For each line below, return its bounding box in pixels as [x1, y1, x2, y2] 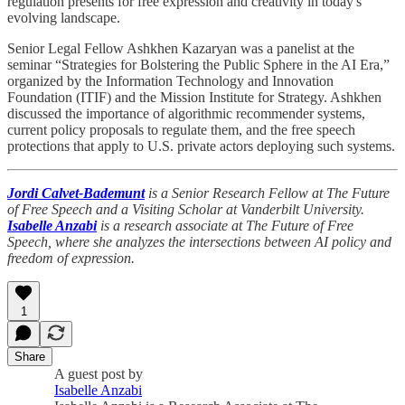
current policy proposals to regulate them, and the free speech [7, 122, 355, 137]
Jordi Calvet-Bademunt [7, 185, 145, 201]
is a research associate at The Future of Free [97, 218, 353, 233]
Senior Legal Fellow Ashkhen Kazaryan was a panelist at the [7, 41, 354, 56]
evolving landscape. [7, 10, 120, 25]
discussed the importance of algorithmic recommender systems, [7, 106, 365, 121]
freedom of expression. [7, 250, 135, 266]
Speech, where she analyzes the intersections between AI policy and [7, 234, 391, 250]
